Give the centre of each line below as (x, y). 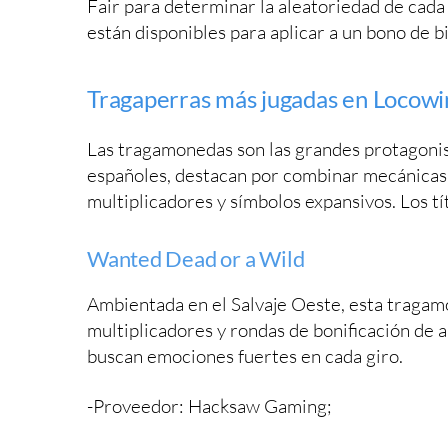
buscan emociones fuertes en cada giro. (245, 355)
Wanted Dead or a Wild (196, 258)
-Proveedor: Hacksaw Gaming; (209, 405)
